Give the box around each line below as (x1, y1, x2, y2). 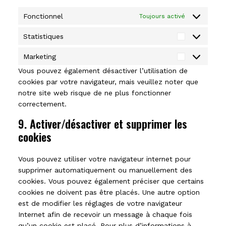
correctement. (18, 100, 67, 108)
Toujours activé (139, 12, 185, 20)
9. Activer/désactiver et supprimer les (18, 116, 187, 132)
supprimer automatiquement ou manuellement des (18, 166, 192, 174)
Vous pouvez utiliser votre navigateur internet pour (18, 155, 191, 163)
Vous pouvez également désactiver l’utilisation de (18, 67, 188, 75)
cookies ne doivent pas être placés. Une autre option (18, 188, 200, 196)
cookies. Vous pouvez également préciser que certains (18, 177, 204, 185)
